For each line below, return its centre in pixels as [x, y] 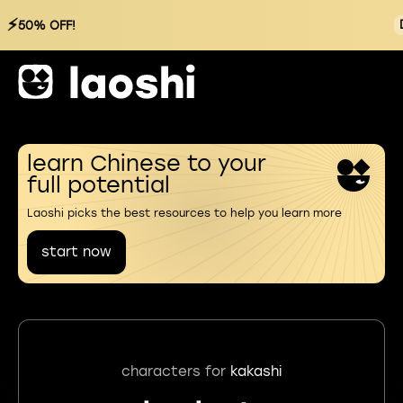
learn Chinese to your [147, 163]
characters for [176, 371]
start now [76, 252]
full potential [99, 185]
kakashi [256, 371]
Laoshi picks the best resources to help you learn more [184, 213]
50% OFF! [47, 25]
